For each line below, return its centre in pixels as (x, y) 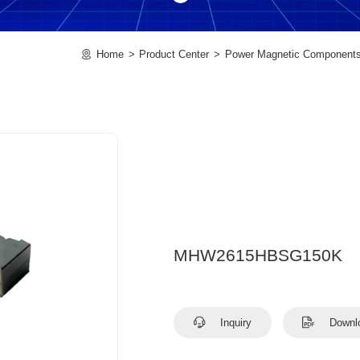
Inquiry (235, 323)
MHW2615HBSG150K (258, 255)
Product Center (174, 54)
